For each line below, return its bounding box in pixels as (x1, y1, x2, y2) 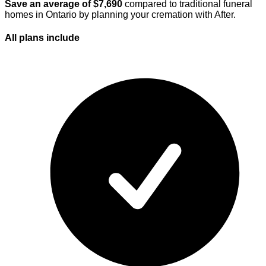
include (46, 33, 80, 43)
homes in (5, 9, 46, 20)
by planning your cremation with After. (77, 9, 236, 20)
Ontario (46, 9, 77, 20)
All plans (5, 33, 44, 43)
